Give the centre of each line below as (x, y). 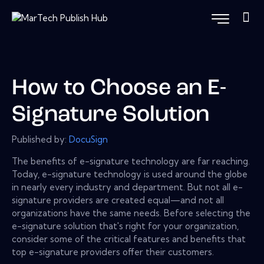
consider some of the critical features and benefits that (129, 239)
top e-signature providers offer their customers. (113, 252)
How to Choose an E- (119, 89)
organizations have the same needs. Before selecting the (131, 213)
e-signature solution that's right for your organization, (125, 226)
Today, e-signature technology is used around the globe (130, 174)
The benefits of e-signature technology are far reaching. (131, 161)
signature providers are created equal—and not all (118, 200)
